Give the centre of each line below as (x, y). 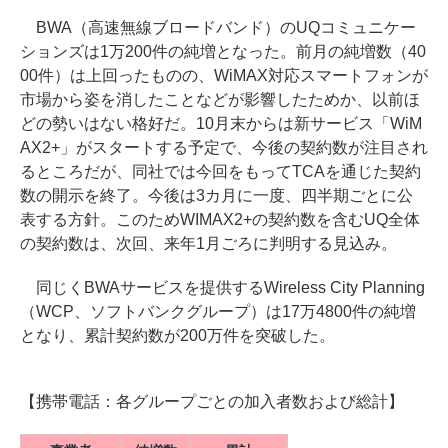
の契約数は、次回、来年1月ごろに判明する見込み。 (208, 243)
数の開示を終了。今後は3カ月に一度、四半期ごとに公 (216, 195)
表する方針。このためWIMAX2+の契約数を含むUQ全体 (220, 219)
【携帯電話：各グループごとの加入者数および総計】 (212, 402)
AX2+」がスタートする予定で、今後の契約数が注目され (224, 147)
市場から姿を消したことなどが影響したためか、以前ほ (220, 99)
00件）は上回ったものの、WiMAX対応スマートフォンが (224, 75)
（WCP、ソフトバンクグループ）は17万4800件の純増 (218, 311)
